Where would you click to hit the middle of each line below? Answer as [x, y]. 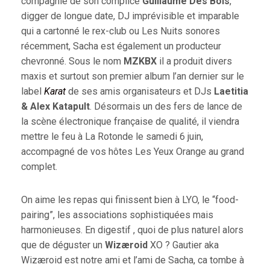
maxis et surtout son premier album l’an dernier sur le [132, 77]
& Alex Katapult [55, 107]
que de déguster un [63, 245]
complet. [39, 167]
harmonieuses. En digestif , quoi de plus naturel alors [132, 230]
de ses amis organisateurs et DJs [140, 92]
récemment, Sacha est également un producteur [121, 46]
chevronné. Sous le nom [72, 61]
